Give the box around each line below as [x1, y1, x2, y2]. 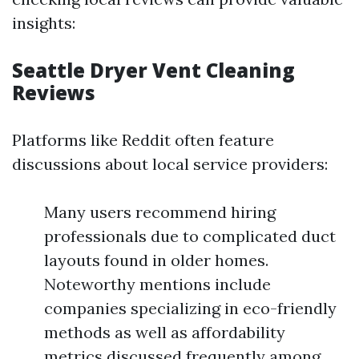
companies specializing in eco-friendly [44, 298, 337, 318]
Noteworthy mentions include [44, 274, 271, 294]
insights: [12, 13, 75, 33]
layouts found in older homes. [44, 250, 268, 270]
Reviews [12, 79, 95, 106]
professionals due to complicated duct [44, 226, 336, 246]
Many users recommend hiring [44, 202, 276, 222]
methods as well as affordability [44, 322, 285, 342]
